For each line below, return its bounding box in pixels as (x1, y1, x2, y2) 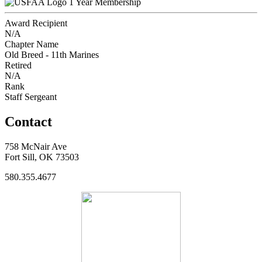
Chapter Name (5, 39, 58, 49)
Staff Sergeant (5, 91, 57, 102)
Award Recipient (5, 18, 67, 28)
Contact (5, 113, 52, 129)
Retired (5, 60, 32, 70)
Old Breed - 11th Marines (5, 49, 99, 60)
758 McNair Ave (5, 141, 67, 151)
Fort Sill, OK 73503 (5, 151, 79, 162)
